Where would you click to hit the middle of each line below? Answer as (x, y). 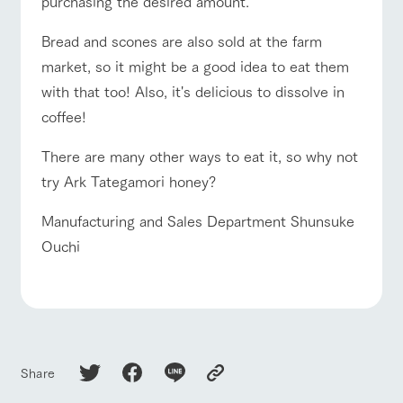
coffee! (63, 115)
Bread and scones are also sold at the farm (181, 40)
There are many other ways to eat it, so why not (199, 155)
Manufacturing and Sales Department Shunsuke (197, 219)
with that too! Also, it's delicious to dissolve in (193, 90)
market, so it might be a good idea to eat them (195, 65)
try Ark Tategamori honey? (128, 180)
